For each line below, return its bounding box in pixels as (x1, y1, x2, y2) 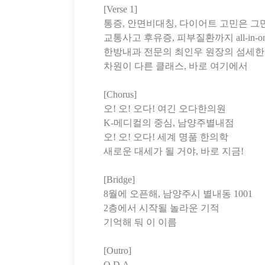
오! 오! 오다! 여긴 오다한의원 (104, 104, 226, 114)
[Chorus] (104, 89, 137, 100)
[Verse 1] (104, 4, 137, 15)
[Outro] (104, 245, 131, 256)
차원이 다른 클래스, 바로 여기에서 (104, 61, 248, 72)
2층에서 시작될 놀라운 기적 (104, 203, 219, 214)
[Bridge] (104, 174, 135, 185)
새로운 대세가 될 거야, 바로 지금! (104, 146, 244, 157)
